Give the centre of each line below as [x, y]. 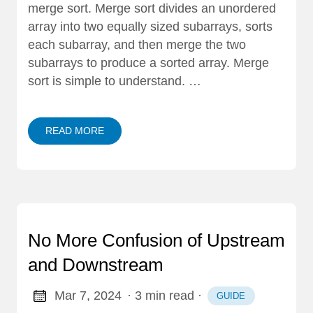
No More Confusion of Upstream [156, 240]
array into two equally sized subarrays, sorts [150, 26]
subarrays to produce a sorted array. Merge [148, 63]
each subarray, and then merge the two [137, 44]
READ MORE [75, 130]
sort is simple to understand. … [115, 81]
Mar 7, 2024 [88, 296]
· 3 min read [160, 296]
